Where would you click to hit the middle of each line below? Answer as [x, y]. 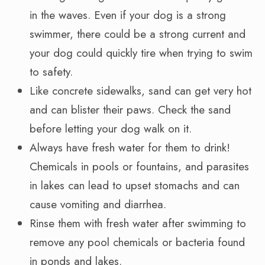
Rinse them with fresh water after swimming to [138, 223]
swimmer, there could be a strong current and [138, 34]
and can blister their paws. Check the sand [130, 109]
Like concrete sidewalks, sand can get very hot [140, 91]
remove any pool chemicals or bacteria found [137, 242]
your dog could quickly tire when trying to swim [141, 53]
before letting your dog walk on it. [111, 128]
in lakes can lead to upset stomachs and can [135, 185]
